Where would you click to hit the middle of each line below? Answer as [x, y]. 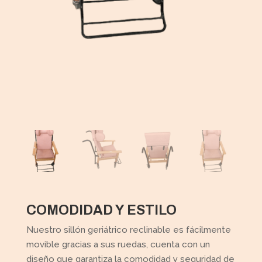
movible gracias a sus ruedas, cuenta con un [118, 244]
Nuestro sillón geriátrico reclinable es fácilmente [128, 230]
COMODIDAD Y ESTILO [103, 210]
